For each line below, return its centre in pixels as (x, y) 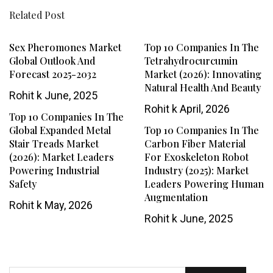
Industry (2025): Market (196, 171)
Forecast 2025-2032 (53, 74)
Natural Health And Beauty (202, 88)
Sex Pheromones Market (65, 48)
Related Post (37, 15)
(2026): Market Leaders (62, 157)
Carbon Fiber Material (195, 144)
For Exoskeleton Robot (196, 157)
